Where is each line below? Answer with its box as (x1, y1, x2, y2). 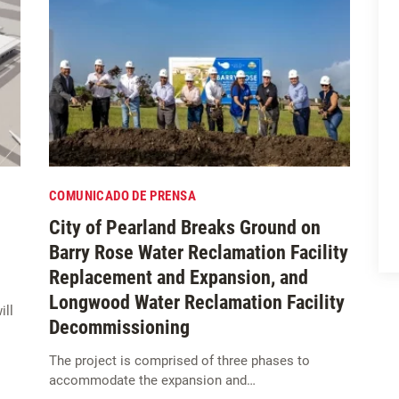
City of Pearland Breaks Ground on (49, 216, 321, 240)
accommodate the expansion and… (49, 372, 256, 389)
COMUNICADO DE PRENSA (49, 188, 196, 205)
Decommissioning (49, 316, 190, 339)
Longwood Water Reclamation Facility (49, 291, 345, 314)
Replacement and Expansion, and (49, 266, 308, 289)
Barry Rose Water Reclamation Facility (49, 241, 348, 265)
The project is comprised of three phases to (49, 353, 310, 370)
